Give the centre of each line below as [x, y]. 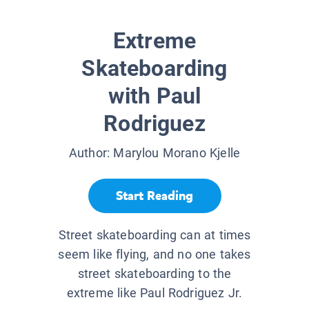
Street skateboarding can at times [154, 235]
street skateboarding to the [154, 274]
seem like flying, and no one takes [154, 255]
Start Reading [154, 196]
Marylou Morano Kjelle [177, 153]
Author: [91, 153]
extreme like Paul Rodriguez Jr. [154, 293]
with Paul [154, 96]
